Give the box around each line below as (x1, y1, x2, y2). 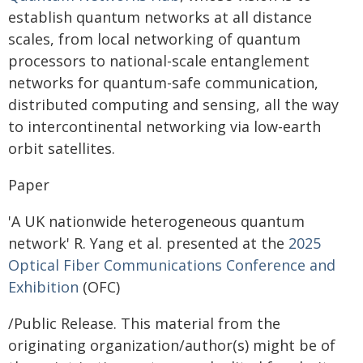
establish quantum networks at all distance (8, 6, 312, 27)
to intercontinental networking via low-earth (8, 116, 321, 136)
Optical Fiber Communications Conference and (8, 254, 335, 275)
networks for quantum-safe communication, (8, 72, 318, 92)
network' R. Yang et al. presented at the (8, 233, 288, 253)
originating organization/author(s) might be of (8, 335, 335, 355)
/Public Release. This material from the (8, 313, 280, 333)
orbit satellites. (8, 138, 115, 158)
